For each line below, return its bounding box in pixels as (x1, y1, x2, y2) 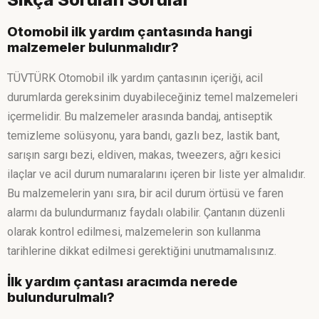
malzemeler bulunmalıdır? (7, 38, 179, 56)
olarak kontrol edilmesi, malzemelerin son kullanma (7, 225, 261, 239)
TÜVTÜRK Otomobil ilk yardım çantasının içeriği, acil (7, 71, 263, 85)
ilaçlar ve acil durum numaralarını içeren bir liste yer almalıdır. (7, 167, 305, 182)
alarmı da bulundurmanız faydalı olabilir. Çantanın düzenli (7, 206, 285, 220)
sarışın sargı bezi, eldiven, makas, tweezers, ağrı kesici (7, 148, 281, 162)
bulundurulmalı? (7, 289, 115, 306)
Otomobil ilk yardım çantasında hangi (7, 23, 252, 40)
